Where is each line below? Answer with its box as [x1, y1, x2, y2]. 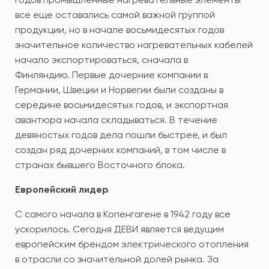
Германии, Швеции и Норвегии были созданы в [15, 83, 223, 95]
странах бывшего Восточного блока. [15, 159, 185, 171]
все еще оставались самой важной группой [15, 8, 215, 20]
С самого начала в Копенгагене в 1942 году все [15, 208, 231, 220]
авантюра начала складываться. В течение [15, 113, 217, 125]
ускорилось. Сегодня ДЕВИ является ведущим [15, 223, 224, 235]
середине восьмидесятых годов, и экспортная [15, 98, 228, 110]
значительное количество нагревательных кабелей [15, 38, 253, 50]
